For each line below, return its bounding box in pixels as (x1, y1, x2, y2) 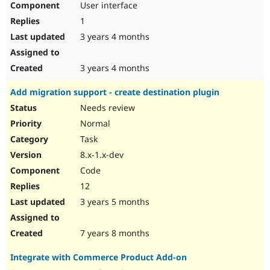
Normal (78, 118, 110, 130)
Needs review (78, 102, 135, 114)
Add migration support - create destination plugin (10, 86, 219, 98)
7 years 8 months (78, 227, 149, 239)
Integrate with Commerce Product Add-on (10, 251, 187, 263)
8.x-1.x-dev (78, 149, 124, 161)
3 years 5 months (78, 196, 149, 208)
